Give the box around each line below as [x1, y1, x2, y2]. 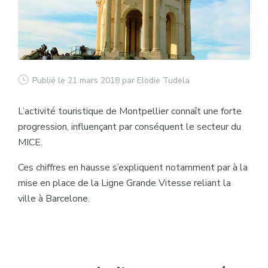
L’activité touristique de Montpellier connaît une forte [18, 104, 242, 118]
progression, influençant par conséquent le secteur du [18, 120, 242, 133]
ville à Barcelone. [18, 191, 93, 205]
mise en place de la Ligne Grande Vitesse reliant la [18, 176, 232, 190]
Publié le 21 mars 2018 [32, 74, 120, 86]
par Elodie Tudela [120, 74, 190, 86]
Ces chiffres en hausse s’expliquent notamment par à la [18, 160, 248, 174]
